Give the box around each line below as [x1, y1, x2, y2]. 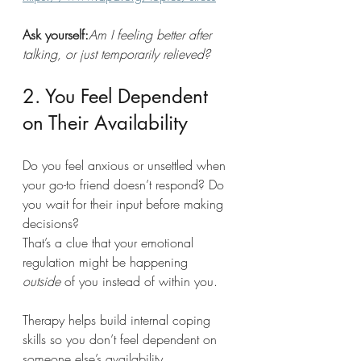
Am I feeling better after [89, 26, 215, 44]
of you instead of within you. [60, 272, 218, 290]
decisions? [23, 214, 79, 232]
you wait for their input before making [23, 195, 227, 213]
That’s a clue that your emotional [23, 234, 197, 251]
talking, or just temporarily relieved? [23, 45, 210, 63]
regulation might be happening [23, 253, 192, 271]
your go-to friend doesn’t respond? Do [23, 176, 228, 193]
